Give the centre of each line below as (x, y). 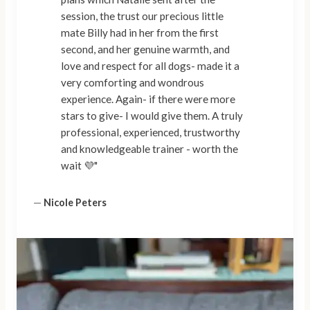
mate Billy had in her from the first (140, 33)
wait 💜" (79, 166)
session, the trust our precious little (142, 16)
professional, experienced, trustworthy (151, 133)
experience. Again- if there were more (88, 99)
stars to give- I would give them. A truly (152, 116)
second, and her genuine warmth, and (145, 49)
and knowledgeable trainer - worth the (149, 149)
